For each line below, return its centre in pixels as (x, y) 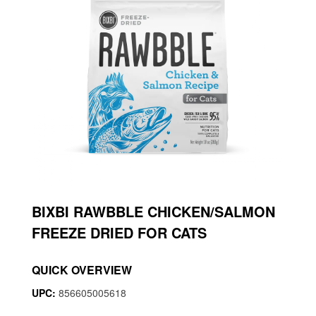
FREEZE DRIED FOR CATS (119, 232)
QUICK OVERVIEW (82, 270)
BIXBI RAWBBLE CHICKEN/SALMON (153, 211)
